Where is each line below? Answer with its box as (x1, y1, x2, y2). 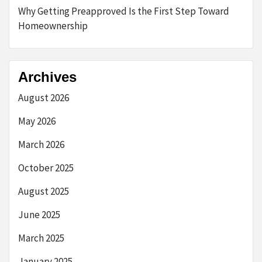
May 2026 (18, 115, 56, 128)
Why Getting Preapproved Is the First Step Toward (18, 5, 229, 18)
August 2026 (18, 91, 69, 105)
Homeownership (18, 19, 88, 33)
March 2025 (18, 232, 64, 245)
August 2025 (18, 185, 69, 198)
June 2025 (18, 208, 60, 222)
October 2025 (18, 161, 74, 175)
